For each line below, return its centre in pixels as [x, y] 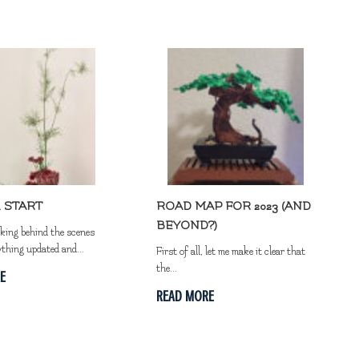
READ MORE [186, 296]
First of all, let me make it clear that [231, 251]
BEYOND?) [187, 225]
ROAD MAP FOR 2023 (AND [234, 206]
